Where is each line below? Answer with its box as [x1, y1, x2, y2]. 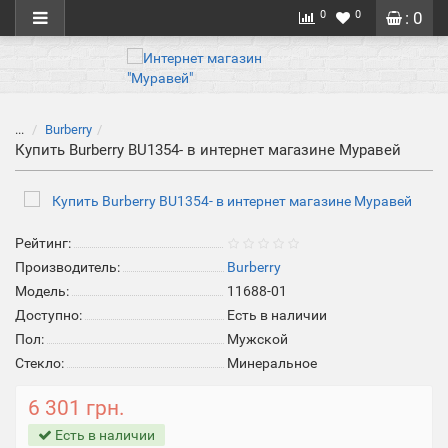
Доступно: [15, 307, 82, 323]
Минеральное [227, 355, 317, 371]
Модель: [15, 283, 69, 299]
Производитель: [15, 259, 120, 275]
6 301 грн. [28, 396, 125, 420]
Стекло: [15, 355, 64, 371]
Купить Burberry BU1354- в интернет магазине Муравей [15, 141, 401, 159]
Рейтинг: [15, 235, 71, 251]
